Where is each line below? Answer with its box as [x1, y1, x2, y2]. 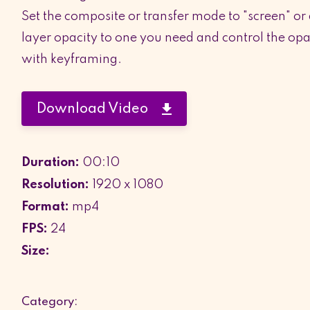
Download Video [37, 102, 162, 116]
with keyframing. [21, 53, 122, 66]
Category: [21, 295, 77, 308]
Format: [21, 200, 69, 213]
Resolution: [21, 178, 89, 191]
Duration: [21, 156, 80, 169]
